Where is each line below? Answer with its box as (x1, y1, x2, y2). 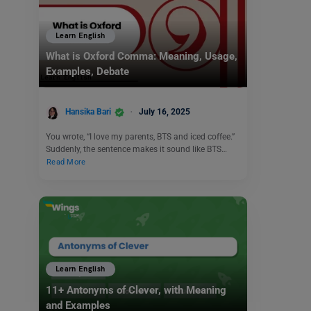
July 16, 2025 (139, 107, 190, 117)
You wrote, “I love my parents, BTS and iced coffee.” (46, 131, 237, 142)
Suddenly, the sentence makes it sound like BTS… (46, 144, 227, 154)
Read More (47, 157, 86, 167)
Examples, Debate (46, 65, 129, 78)
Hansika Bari (65, 107, 111, 117)
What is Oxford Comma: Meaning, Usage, (46, 50, 237, 63)
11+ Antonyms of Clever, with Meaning (46, 283, 226, 296)
